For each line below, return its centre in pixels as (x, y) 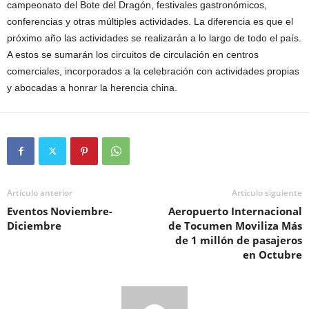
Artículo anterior (40, 193)
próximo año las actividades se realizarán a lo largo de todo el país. (154, 38)
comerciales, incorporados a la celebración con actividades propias (153, 71)
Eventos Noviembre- (60, 211)
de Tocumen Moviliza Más (235, 226)
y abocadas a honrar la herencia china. (92, 88)
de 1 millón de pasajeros (239, 240)
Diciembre (34, 226)
